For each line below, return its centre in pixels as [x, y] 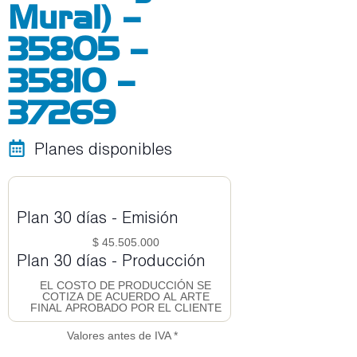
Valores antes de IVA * [122, 336]
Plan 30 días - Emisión [98, 217]
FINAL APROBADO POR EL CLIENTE [126, 308]
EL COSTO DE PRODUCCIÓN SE [126, 286]
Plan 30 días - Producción [111, 260]
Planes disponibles [103, 149]
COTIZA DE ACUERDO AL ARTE [126, 297]
